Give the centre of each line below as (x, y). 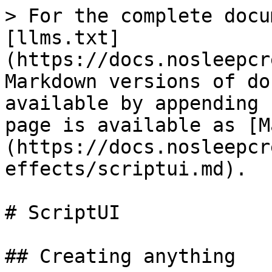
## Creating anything (120, 256)
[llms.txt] (63, 38)
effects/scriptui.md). (126, 169)
